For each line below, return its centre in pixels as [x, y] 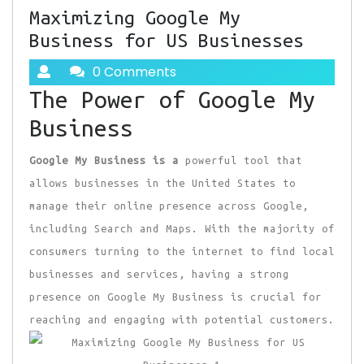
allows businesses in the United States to [162, 183]
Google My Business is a [104, 160]
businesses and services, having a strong [159, 274]
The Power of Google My [172, 99]
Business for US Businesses [167, 40]
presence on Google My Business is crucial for [175, 297]
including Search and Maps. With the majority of [182, 228]
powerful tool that [240, 160]
